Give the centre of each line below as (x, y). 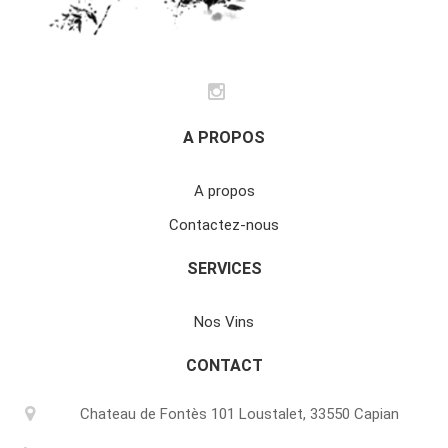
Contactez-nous (224, 225)
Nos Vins (224, 322)
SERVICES (224, 269)
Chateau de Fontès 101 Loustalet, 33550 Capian (239, 414)
